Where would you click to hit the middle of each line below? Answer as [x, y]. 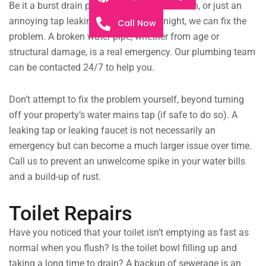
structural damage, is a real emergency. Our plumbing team [132, 52]
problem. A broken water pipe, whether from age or [114, 37]
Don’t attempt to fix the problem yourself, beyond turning [126, 100]
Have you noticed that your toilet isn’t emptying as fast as [129, 233]
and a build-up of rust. [55, 177]
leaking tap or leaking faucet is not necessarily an [112, 131]
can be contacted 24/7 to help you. [82, 68]
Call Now [137, 23]
